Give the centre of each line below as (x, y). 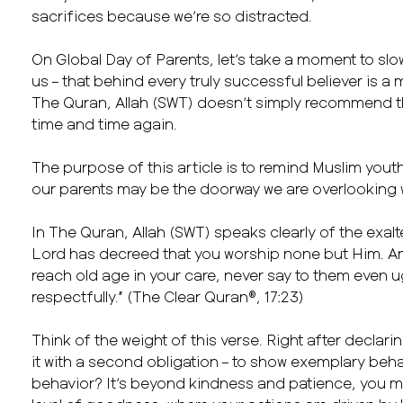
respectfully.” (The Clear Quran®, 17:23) (170, 296)
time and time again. (104, 123)
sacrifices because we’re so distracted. (174, 15)
